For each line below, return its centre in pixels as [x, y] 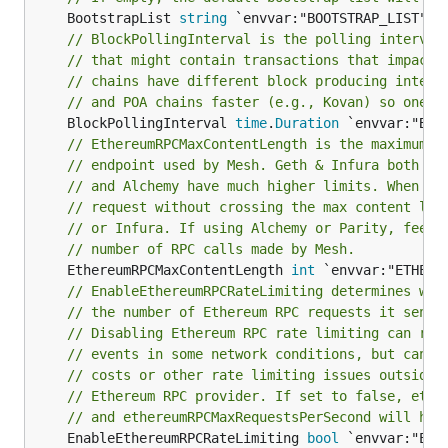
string [203, 18]
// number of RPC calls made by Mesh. [211, 249]
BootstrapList [123, 18]
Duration [307, 123]
